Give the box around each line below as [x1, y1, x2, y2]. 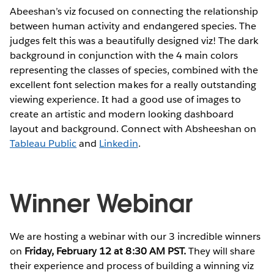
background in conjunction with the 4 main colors [10, 49, 238, 62]
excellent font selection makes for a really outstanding [10, 78, 257, 92]
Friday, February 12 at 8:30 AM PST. [24, 245, 186, 258]
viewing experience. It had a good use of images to [10, 93, 241, 106]
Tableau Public [10, 137, 77, 150]
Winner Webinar [10, 188, 199, 220]
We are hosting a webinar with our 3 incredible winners [10, 230, 261, 243]
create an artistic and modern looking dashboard [10, 108, 234, 121]
